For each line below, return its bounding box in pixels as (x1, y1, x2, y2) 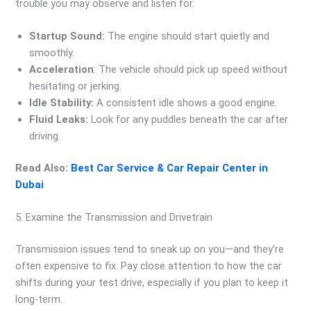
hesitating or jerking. (29, 80, 122, 93)
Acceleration (29, 63, 94, 76)
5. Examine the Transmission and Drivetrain (15, 211, 213, 224)
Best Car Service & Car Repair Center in (71, 162, 269, 175)
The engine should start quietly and (108, 30, 270, 43)
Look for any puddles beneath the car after (91, 113, 289, 126)
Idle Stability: (29, 96, 97, 110)
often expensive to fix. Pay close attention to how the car (15, 260, 283, 273)
